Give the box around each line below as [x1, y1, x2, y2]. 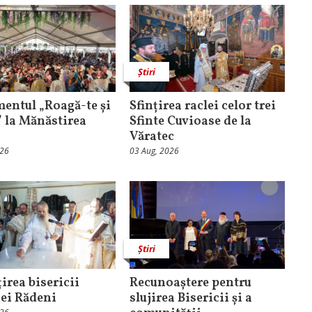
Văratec [129, 128, 174, 146]
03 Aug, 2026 [129, 145, 179, 157]
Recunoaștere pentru [129, 274, 251, 292]
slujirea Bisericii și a [129, 289, 252, 307]
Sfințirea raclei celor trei [129, 97, 276, 116]
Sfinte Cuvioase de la [129, 113, 251, 131]
